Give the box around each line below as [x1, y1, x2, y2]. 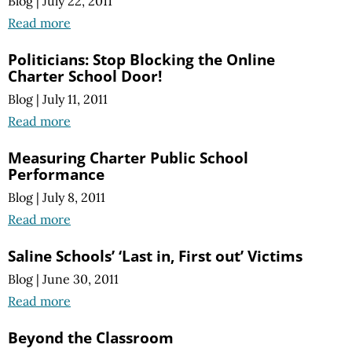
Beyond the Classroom [8, 327, 174, 349]
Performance [8, 163, 104, 185]
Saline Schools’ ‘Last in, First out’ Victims [8, 245, 302, 266]
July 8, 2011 [42, 189, 105, 205]
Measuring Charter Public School [8, 146, 248, 168]
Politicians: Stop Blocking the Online [8, 48, 275, 70]
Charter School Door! [8, 64, 162, 86]
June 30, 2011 [42, 271, 119, 288]
